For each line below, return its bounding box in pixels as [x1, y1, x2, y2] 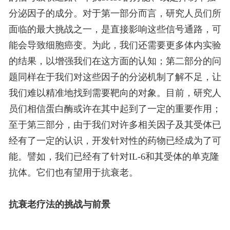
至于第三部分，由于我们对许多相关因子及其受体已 [8, 120, 221, 130]
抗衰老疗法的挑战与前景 [8, 199, 110, 210]
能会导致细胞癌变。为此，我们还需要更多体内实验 [8, 40, 221, 51]
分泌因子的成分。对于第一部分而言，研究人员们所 [8, 8, 221, 19]
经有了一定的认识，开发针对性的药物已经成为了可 [8, 136, 221, 146]
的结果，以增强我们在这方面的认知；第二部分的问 [8, 56, 221, 67]
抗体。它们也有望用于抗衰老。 [8, 167, 138, 178]
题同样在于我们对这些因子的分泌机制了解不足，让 [8, 72, 221, 83]
